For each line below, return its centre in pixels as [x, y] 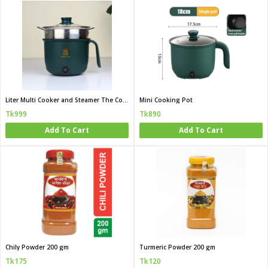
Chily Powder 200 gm [37, 247]
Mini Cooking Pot [166, 100]
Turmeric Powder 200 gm [177, 247]
